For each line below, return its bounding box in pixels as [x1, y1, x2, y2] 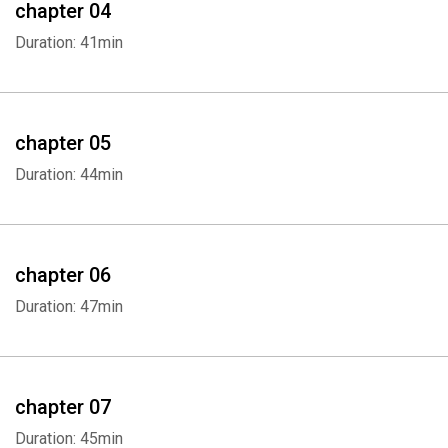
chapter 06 [15, 263, 111, 287]
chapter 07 [15, 395, 111, 419]
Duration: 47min [15, 297, 123, 316]
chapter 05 [15, 131, 111, 155]
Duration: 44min [15, 165, 123, 184]
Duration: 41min [15, 33, 123, 52]
